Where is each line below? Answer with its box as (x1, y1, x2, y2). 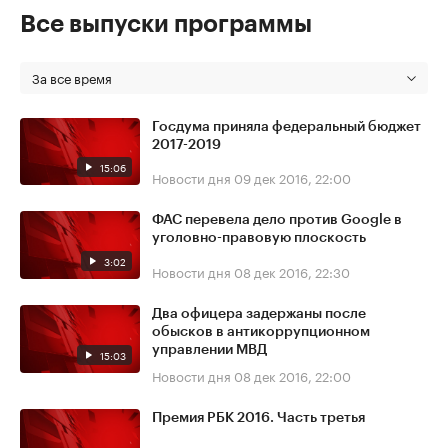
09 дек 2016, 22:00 (234, 167, 351, 188)
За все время (32, 66, 112, 87)
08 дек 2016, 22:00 (234, 364, 351, 385)
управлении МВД (152, 342, 267, 357)
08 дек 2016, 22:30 (234, 260, 350, 281)
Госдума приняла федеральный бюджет (152, 119, 421, 134)
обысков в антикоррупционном (152, 324, 370, 339)
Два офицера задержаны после (152, 306, 366, 321)
